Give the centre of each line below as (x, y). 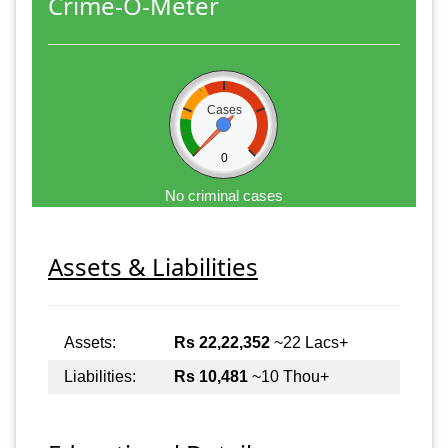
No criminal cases (224, 195)
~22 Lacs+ (309, 342)
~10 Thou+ (288, 376)
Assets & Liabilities (153, 266)
